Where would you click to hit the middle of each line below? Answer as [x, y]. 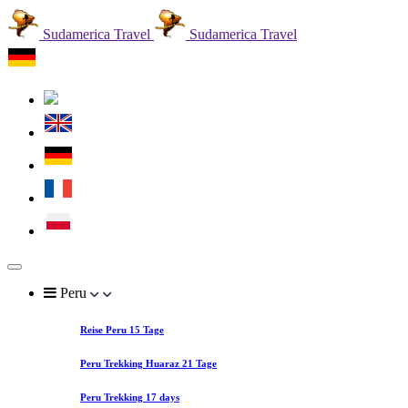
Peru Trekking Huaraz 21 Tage [148, 363]
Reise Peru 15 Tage [122, 329]
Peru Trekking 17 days [130, 397]
